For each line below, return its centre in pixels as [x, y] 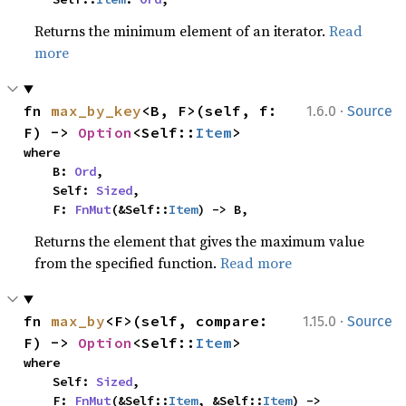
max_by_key [97, 111]
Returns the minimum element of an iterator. [182, 31]
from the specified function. [128, 263]
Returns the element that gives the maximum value [200, 241]
